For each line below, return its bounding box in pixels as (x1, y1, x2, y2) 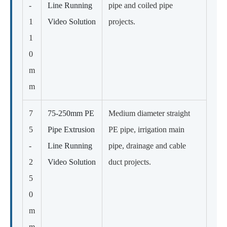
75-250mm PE (48, 108, 94, 118)
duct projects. (108, 157, 151, 166)
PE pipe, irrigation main (108, 125, 184, 134)
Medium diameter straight (108, 108, 190, 118)
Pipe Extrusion (48, 125, 95, 134)
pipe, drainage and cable (108, 141, 186, 150)
